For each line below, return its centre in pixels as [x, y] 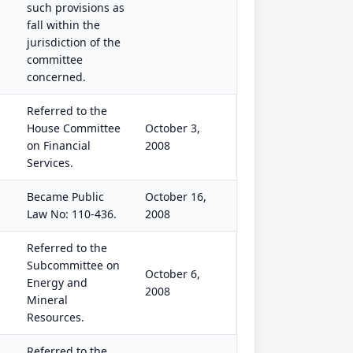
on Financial [59, 145]
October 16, [176, 197]
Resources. [56, 317]
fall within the [63, 25]
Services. [50, 163]
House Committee [74, 128]
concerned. [56, 77]
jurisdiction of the [74, 42]
